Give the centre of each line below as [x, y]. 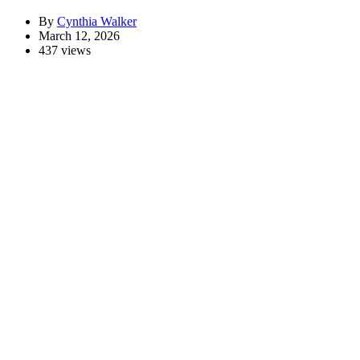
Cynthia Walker [97, 22]
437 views [65, 51]
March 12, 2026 [79, 36]
